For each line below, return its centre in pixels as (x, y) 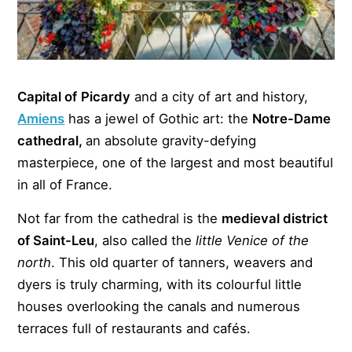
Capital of (48, 96)
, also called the (145, 240)
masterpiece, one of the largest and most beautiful (176, 162)
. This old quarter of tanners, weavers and (182, 262)
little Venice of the (253, 240)
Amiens (41, 118)
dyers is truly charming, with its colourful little (160, 284)
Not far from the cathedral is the (120, 218)
